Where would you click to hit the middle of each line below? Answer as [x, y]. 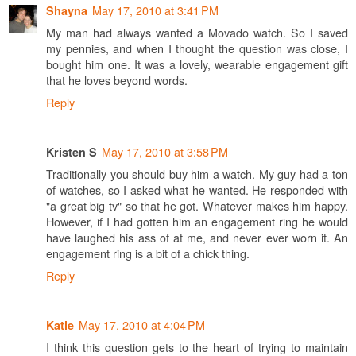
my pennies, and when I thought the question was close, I [197, 48]
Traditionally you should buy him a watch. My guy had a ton [197, 173]
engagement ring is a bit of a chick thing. [148, 253]
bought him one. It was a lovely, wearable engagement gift [197, 64]
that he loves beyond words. [117, 79]
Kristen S [72, 151]
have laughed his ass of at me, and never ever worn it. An [197, 237]
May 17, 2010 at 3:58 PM [165, 151]
